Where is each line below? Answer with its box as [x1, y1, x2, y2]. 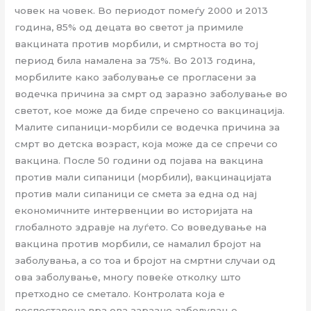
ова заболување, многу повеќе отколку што [15, 271, 242, 283]
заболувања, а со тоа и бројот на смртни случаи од [15, 254, 276, 266]
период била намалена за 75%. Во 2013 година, [15, 54, 255, 66]
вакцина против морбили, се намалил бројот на [15, 237, 262, 249]
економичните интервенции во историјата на [15, 204, 253, 216]
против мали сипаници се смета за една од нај [15, 187, 258, 199]
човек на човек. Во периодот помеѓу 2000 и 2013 [15, 4, 269, 16]
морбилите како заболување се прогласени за [15, 71, 257, 83]
